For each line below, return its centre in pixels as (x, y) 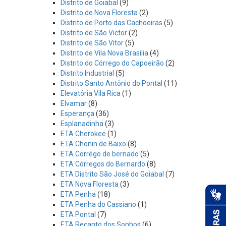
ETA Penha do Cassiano (98, 204)
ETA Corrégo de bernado (100, 154)
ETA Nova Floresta (90, 184)
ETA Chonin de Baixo (93, 144)
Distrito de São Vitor (92, 43)
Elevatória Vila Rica (91, 93)
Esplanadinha (82, 124)
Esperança (77, 114)
